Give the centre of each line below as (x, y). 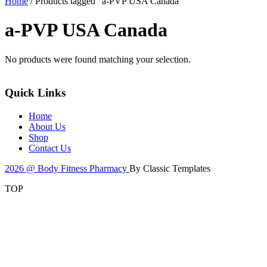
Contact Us (50, 148)
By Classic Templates (170, 169)
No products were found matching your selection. (98, 59)
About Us (47, 127)
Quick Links (35, 93)
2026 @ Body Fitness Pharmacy (67, 169)
